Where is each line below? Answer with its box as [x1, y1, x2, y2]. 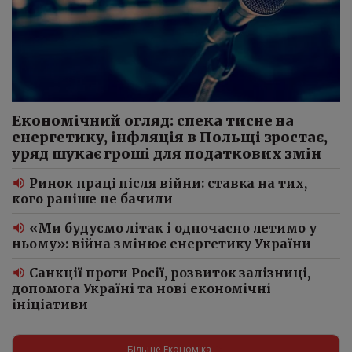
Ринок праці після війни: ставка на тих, [29, 174, 308, 191]
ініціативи [12, 295, 88, 312]
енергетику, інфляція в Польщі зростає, [12, 127, 328, 146]
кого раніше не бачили [12, 190, 173, 207]
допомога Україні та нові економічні [12, 280, 272, 296]
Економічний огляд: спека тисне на [12, 111, 295, 130]
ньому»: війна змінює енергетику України [12, 235, 312, 251]
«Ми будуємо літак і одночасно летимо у [29, 219, 317, 236]
